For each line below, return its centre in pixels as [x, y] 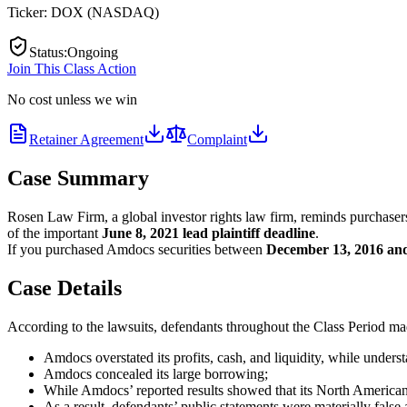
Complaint [217, 139]
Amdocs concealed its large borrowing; [156, 373]
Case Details [65, 288]
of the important [55, 233]
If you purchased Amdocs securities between [137, 249]
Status [46, 52]
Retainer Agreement [86, 139]
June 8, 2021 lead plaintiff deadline [208, 233]
